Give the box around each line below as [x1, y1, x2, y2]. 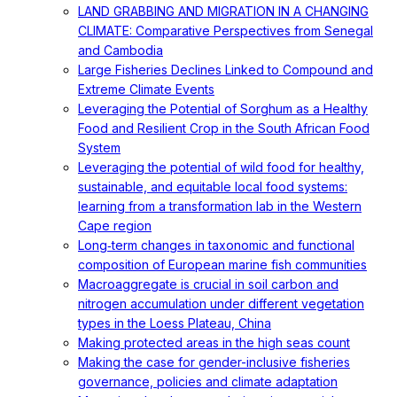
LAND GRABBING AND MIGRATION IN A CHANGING [78, 4, 369, 19]
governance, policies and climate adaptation [78, 374, 338, 389]
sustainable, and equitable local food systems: [78, 179, 347, 194]
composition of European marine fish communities [78, 257, 367, 272]
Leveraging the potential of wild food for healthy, [78, 160, 364, 175]
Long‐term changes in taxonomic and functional [78, 237, 354, 253]
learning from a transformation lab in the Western [78, 198, 362, 214]
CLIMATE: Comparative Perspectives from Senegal [78, 23, 373, 38]
